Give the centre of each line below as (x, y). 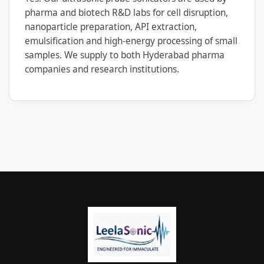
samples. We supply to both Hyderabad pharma (125, 55)
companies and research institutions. (102, 69)
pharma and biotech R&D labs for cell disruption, (126, 12)
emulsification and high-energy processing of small (131, 41)
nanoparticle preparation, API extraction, (111, 27)
